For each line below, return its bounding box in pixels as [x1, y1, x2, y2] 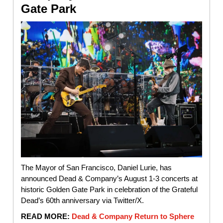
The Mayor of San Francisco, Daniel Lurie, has [21, 163, 172, 172]
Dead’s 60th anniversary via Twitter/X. [21, 196, 144, 205]
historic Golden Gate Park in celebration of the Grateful [21, 185, 198, 194]
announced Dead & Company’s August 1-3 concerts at [21, 174, 198, 183]
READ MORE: [21, 212, 72, 221]
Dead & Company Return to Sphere [72, 212, 194, 221]
